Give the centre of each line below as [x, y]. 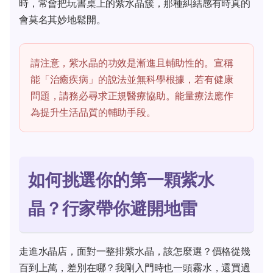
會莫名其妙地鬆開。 [62, 19]
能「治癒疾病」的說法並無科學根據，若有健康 [132, 79]
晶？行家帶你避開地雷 [113, 208]
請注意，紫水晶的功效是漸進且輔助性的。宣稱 [132, 62]
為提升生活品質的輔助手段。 [93, 112]
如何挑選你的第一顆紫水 [122, 179]
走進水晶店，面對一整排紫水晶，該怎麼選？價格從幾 [135, 251]
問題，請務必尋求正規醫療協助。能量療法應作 [132, 95]
